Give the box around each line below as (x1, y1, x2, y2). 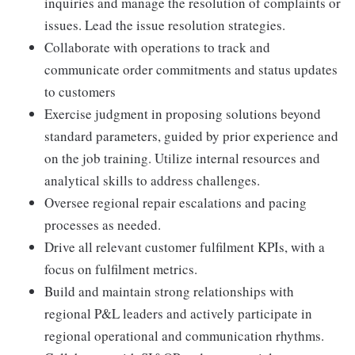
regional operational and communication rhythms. (44, 326, 324, 345)
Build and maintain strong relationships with (44, 282, 294, 300)
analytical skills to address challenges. (44, 171, 260, 189)
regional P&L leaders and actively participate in (44, 304, 312, 323)
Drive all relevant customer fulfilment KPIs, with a (44, 238, 325, 256)
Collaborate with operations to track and (44, 38, 270, 56)
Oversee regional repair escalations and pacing (44, 193, 307, 212)
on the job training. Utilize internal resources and (44, 149, 320, 167)
